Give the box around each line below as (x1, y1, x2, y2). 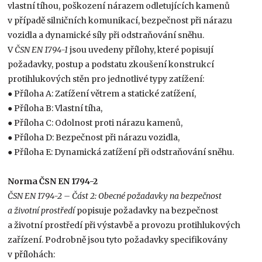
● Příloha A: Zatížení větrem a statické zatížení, (8, 88, 196, 99)
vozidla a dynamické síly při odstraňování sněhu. (8, 29, 205, 40)
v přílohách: (8, 249, 56, 260)
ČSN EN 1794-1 (15, 44, 68, 55)
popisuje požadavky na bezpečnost (75, 205, 219, 216)
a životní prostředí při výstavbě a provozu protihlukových (8, 219, 241, 230)
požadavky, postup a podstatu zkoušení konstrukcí (8, 58, 215, 70)
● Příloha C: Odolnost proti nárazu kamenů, (8, 117, 183, 128)
